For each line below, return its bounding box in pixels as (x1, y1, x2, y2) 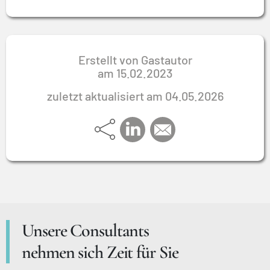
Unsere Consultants (22, 219, 149, 242)
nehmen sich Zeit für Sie (22, 240, 178, 263)
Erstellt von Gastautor (78, 52, 192, 67)
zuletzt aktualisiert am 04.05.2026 (46, 89, 224, 104)
